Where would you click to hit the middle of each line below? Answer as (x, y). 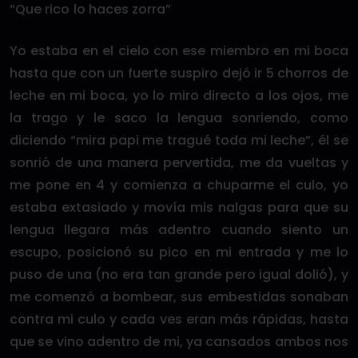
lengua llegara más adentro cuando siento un (179, 230)
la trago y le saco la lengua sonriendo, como (179, 118)
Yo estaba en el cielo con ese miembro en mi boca (179, 51)
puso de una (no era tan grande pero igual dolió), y (179, 274)
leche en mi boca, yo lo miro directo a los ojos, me (179, 95)
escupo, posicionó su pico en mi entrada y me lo (179, 252)
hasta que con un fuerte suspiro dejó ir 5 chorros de (179, 73)
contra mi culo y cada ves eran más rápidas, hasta (179, 319)
